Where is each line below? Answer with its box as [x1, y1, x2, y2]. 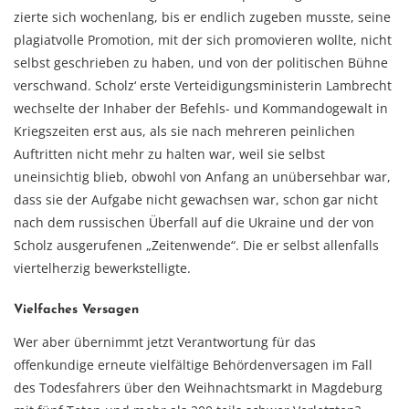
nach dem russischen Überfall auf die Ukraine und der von [14, 214, 374, 231]
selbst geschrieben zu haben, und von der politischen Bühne [14, 54, 388, 71]
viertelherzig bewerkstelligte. [14, 259, 191, 277]
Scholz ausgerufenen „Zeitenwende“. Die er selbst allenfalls [14, 236, 379, 254]
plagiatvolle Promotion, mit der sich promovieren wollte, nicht [14, 31, 392, 48]
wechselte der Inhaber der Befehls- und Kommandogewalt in [14, 100, 388, 117]
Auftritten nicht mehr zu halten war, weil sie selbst [14, 145, 325, 163]
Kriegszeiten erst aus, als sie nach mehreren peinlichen [14, 122, 355, 140]
